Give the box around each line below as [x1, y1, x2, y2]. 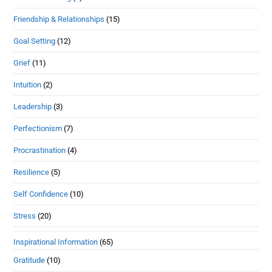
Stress [13, 211, 36, 220]
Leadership [13, 101, 52, 111]
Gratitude [13, 255, 46, 265]
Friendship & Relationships [13, 14, 105, 24]
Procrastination [13, 145, 66, 155]
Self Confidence [13, 189, 69, 199]
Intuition [13, 80, 42, 89]
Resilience [13, 167, 50, 177]
